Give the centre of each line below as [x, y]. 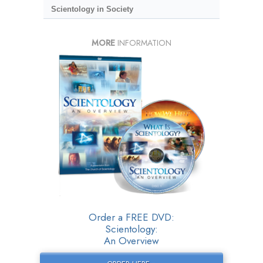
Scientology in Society [92, 9]
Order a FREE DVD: [131, 218]
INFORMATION [143, 43]
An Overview [131, 241]
